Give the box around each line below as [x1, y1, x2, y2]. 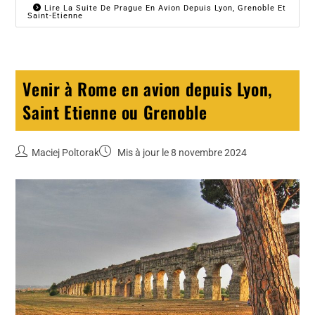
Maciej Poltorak [32, 147, 100, 159]
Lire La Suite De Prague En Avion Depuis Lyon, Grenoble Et [41, 4, 287, 13]
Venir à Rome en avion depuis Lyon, [22, 76, 272, 102]
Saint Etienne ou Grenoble [22, 99, 207, 125]
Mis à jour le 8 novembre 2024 [115, 147, 247, 159]
